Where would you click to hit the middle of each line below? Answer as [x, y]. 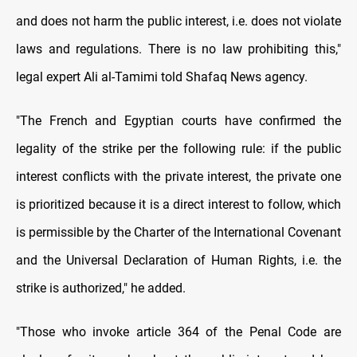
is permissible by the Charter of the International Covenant [178, 233]
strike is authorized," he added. [101, 288]
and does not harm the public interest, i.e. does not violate [178, 22]
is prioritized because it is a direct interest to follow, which [178, 205]
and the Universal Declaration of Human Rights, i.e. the [178, 261]
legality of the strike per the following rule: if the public [178, 149]
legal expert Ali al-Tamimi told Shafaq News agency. [162, 77]
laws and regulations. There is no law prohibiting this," [178, 49]
